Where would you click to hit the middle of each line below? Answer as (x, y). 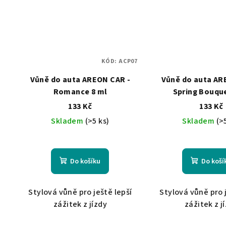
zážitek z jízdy (80, 204)
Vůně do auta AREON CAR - (80, 79)
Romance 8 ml (80, 92)
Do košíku (86, 161)
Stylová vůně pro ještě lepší (80, 192)
